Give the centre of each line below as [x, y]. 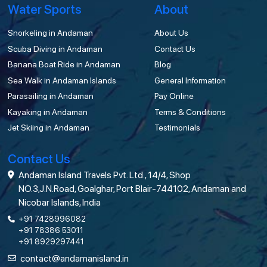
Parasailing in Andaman [51, 96]
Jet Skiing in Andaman [49, 128]
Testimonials [177, 128]
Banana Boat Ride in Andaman [64, 65]
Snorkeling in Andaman [51, 32]
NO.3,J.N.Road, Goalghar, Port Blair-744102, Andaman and [133, 189]
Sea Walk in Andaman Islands [62, 80]
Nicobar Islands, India [60, 203]
